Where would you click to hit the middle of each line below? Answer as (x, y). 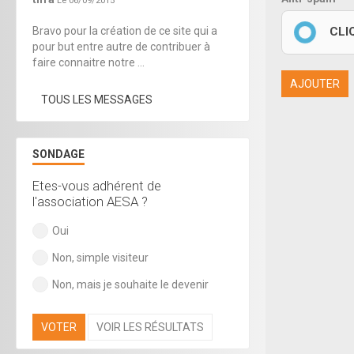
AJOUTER (315, 83)
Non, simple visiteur (100, 257)
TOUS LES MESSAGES (97, 99)
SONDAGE (58, 154)
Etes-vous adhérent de (97, 185)
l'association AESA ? (90, 201)
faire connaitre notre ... (88, 62)
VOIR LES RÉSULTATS (150, 327)
